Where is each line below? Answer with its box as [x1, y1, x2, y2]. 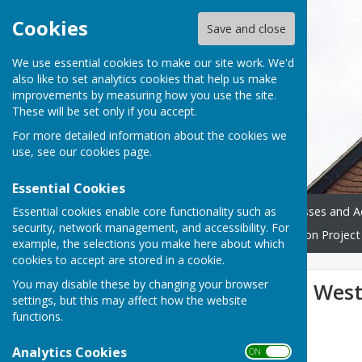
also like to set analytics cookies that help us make [12, 71, 277, 87]
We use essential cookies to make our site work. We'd [12, 55, 294, 71]
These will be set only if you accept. [12, 103, 197, 120]
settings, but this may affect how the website [12, 292, 247, 308]
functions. [12, 308, 63, 324]
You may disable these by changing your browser [12, 276, 268, 292]
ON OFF [249, 345, 284, 357]
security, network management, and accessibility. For [12, 219, 289, 235]
